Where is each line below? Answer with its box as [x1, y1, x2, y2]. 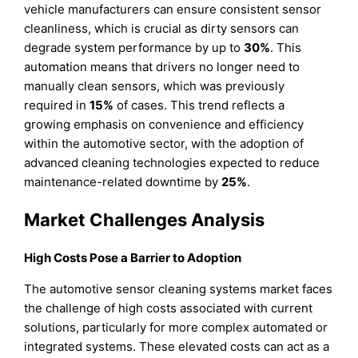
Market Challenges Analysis [24, 209, 265, 230]
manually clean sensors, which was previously [24, 78, 285, 93]
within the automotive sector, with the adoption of [24, 135, 304, 151]
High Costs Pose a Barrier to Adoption [24, 250, 242, 266]
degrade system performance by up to [24, 39, 245, 55]
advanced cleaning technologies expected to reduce [24, 154, 320, 170]
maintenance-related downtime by [24, 173, 222, 189]
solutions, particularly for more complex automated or [24, 320, 328, 336]
